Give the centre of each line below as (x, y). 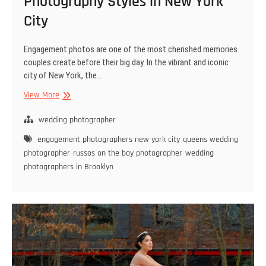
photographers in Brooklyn (69, 167)
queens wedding (210, 140)
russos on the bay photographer (128, 153)
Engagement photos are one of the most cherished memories (131, 50)
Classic (70, 95)
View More (42, 95)
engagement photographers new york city (109, 140)
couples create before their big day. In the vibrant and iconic (126, 63)
